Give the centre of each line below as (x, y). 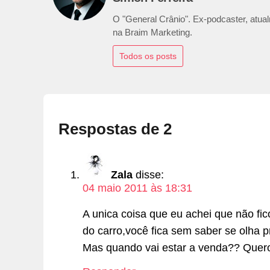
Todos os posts (148, 56)
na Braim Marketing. (152, 33)
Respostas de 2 (115, 129)
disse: (150, 175)
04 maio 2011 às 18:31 (137, 188)
